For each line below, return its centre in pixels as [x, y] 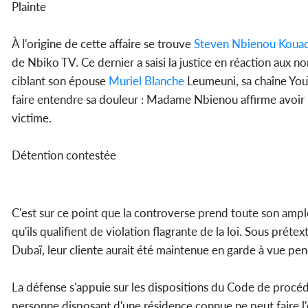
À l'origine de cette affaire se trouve [101, 44]
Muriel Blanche [145, 81]
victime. [32, 118]
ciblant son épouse [59, 81]
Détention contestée [65, 155]
